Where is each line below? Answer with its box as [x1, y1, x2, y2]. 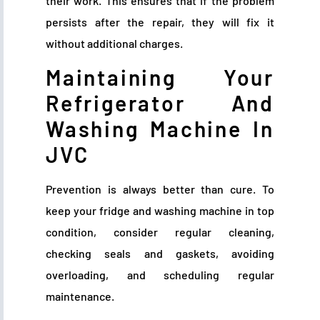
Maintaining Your [46, 64, 274, 91]
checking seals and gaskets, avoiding [46, 246, 274, 261]
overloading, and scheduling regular [46, 268, 274, 282]
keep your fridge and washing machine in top [46, 204, 274, 218]
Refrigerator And [46, 90, 274, 116]
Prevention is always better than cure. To [46, 182, 274, 196]
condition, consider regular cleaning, [46, 225, 274, 239]
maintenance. [46, 289, 114, 304]
